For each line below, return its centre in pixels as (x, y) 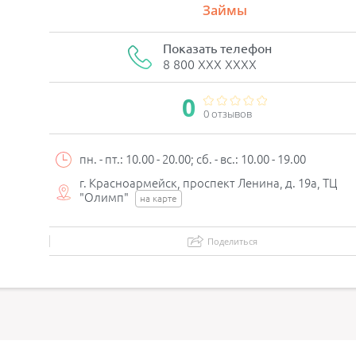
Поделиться (233, 241)
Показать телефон (217, 48)
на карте (159, 198)
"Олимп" (105, 197)
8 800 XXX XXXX (209, 64)
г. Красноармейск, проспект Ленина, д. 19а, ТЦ (208, 183)
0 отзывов (228, 114)
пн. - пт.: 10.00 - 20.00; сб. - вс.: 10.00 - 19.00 (193, 159)
